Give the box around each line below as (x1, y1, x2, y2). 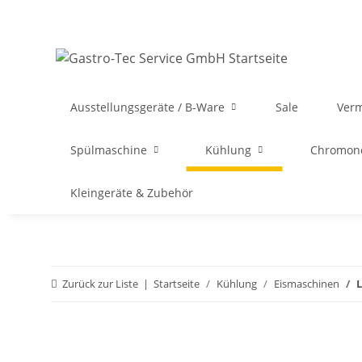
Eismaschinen (274, 276, 339, 291)
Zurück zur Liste (62, 276, 138, 291)
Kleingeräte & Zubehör (70, 185, 193, 200)
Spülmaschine (70, 142, 147, 158)
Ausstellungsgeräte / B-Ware (70, 99, 225, 115)
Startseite (154, 276, 200, 291)
